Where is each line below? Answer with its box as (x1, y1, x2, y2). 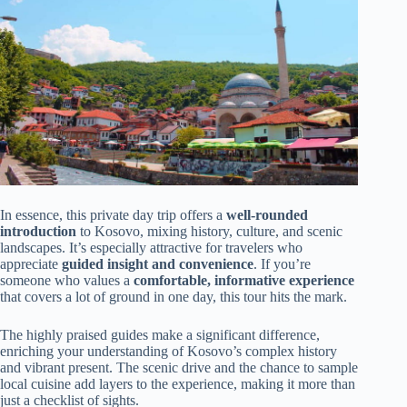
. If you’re (253, 256, 311, 273)
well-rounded (226, 207, 308, 223)
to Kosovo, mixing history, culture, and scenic (76, 223, 342, 240)
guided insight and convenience (62, 256, 253, 273)
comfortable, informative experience (134, 273, 354, 289)
